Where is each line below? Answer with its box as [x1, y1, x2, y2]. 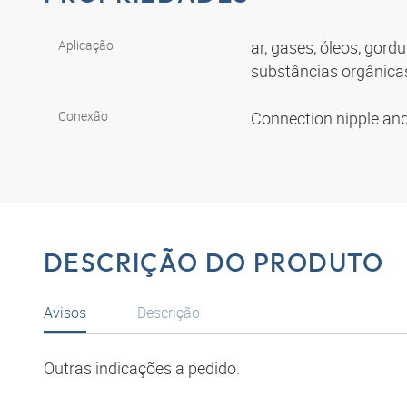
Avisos [44, 302, 86, 323]
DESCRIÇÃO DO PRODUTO [44, 246, 384, 279]
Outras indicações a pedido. [44, 356, 240, 379]
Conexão [58, 107, 108, 125]
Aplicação [58, 36, 114, 55]
